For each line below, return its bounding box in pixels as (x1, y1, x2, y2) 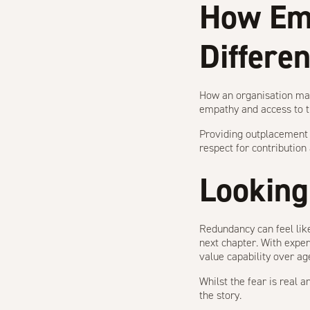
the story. (199, 288, 241, 302)
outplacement (246, 127, 308, 141)
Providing (199, 127, 246, 141)
